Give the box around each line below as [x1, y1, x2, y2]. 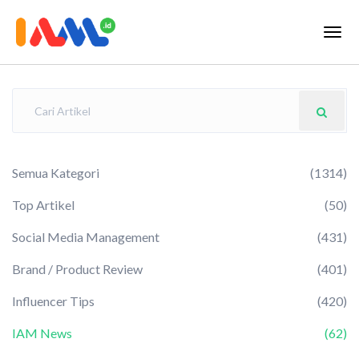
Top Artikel [12, 197, 75, 212]
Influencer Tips [12, 293, 95, 309]
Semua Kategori [12, 165, 99, 180]
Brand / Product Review [12, 261, 143, 276]
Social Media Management [12, 229, 159, 244]
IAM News [12, 325, 72, 341]
